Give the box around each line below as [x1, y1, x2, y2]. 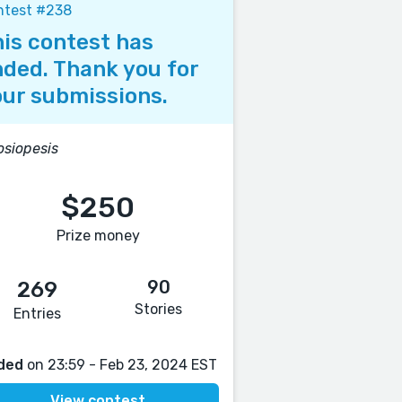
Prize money [56, 227, 140, 244]
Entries [13, 305, 62, 322]
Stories [135, 301, 183, 318]
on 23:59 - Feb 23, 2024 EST [23, 356, 218, 373]
